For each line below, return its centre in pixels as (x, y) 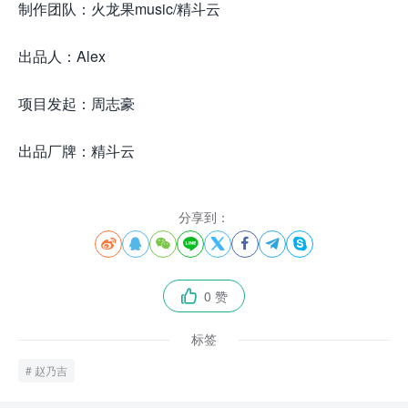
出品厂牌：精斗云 (76, 151)
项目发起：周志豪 (76, 103)
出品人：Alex (62, 56)
